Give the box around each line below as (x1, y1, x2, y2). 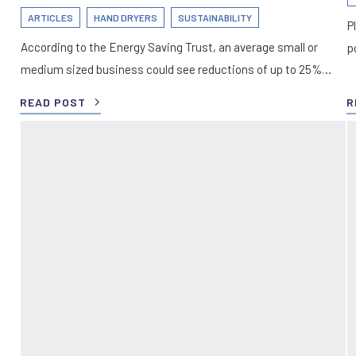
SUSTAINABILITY (178, 11, 252, 23)
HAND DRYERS (94, 11, 157, 23)
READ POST (20, 95, 86, 109)
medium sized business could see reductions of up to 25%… (21, 61, 331, 76)
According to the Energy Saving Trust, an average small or (21, 39, 318, 54)
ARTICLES (28, 11, 73, 23)
